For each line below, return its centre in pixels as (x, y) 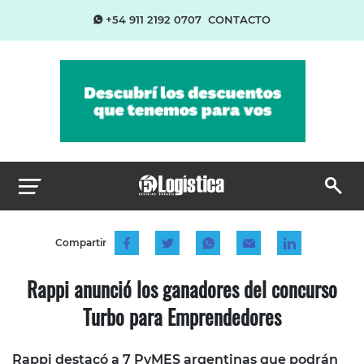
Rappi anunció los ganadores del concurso (182, 288)
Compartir (80, 242)
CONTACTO (239, 19)
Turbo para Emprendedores (182, 316)
